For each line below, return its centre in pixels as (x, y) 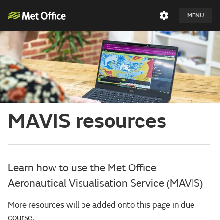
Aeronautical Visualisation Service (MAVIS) (106, 183)
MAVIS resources (87, 121)
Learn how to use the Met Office (82, 168)
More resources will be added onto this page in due (101, 205)
